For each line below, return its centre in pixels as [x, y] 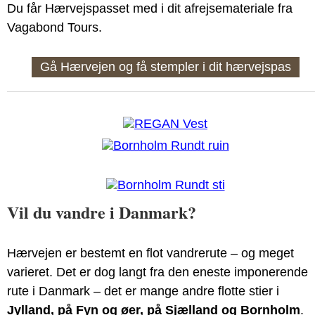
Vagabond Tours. [54, 27]
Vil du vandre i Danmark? [102, 212]
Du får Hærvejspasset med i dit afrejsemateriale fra [150, 8]
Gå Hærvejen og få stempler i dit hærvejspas [165, 67]
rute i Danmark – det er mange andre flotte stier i [143, 291]
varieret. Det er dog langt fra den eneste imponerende [157, 272]
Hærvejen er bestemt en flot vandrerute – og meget [150, 253]
